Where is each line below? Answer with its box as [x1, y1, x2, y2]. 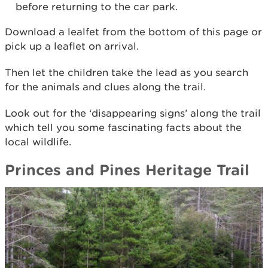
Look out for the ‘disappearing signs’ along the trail [5, 107, 261, 120]
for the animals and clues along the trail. [5, 81, 206, 93]
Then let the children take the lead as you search [5, 66, 248, 79]
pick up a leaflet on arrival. [5, 40, 139, 53]
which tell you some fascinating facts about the [5, 121, 242, 134]
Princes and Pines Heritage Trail [5, 161, 249, 179]
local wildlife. [5, 136, 71, 148]
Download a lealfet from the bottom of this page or [5, 26, 262, 38]
